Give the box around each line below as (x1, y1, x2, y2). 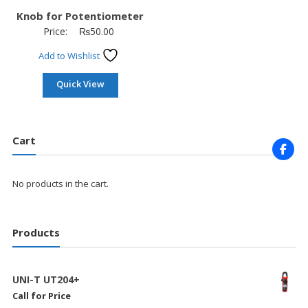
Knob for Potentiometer (16, 8, 144, 23)
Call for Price (12, 289, 71, 302)
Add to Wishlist (38, 49, 102, 62)
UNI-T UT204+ (12, 273, 80, 287)
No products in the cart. (12, 177, 109, 190)
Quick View (56, 77, 104, 90)
